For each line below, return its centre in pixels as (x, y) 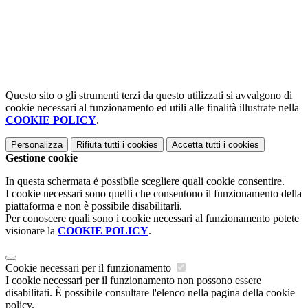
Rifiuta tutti (98, 145)
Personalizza (37, 145)
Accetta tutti (196, 145)
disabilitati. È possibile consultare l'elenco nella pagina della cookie (150, 293)
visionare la (32, 231)
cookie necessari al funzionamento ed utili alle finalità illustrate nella (152, 108)
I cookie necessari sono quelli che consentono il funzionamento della (154, 194)
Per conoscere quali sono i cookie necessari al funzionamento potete (152, 219)
